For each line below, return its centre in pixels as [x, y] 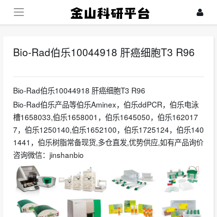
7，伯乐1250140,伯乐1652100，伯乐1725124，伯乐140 [108, 129]
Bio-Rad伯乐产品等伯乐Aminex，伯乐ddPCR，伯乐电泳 [106, 104]
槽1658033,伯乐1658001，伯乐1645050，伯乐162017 [106, 116]
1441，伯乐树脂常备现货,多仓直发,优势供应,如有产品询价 [108, 142]
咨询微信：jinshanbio [48, 154]
